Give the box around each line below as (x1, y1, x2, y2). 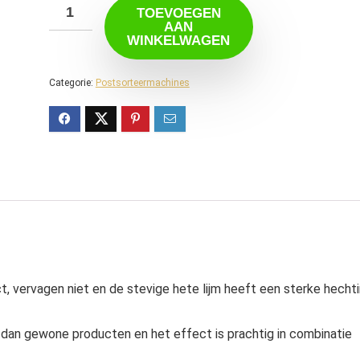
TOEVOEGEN (136, 6, 221, 21)
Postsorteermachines (95, 77, 190, 88)
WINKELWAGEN (127, 33, 231, 48)
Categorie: (48, 77, 96, 88)
